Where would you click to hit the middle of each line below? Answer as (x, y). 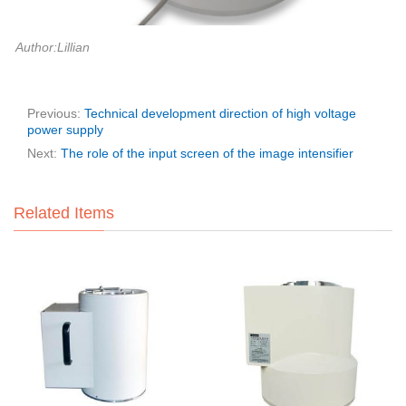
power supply (65, 130)
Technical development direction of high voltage (220, 114)
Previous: (56, 114)
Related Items (64, 213)
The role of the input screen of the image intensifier (207, 154)
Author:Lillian (53, 48)
